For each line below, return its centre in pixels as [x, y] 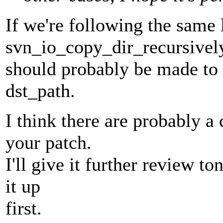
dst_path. [40, 91]
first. [24, 208]
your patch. [49, 143]
